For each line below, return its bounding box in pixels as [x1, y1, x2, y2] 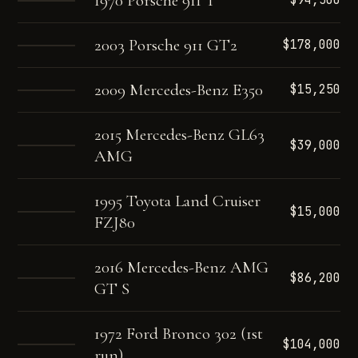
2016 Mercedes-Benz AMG [94, 257, 269, 277]
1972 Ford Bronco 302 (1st [94, 324, 264, 344]
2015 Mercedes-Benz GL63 [94, 125, 265, 145]
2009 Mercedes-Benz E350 [94, 80, 264, 100]
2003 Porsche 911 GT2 [94, 35, 238, 55]
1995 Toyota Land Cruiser [94, 191, 261, 211]
